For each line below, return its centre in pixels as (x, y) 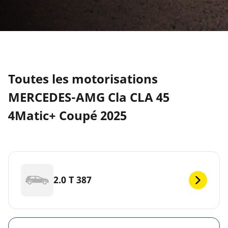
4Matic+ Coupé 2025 (67, 115)
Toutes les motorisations (83, 78)
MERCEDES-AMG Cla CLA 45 (89, 97)
